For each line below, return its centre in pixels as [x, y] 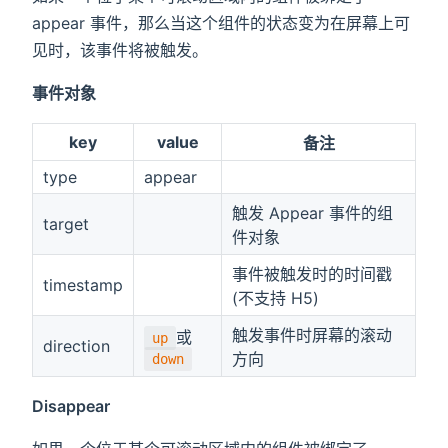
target [65, 224]
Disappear [71, 406]
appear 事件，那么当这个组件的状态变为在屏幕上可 [221, 23]
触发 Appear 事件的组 [312, 213]
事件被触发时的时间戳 [311, 274]
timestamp [82, 285]
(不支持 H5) [275, 298]
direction [76, 346]
